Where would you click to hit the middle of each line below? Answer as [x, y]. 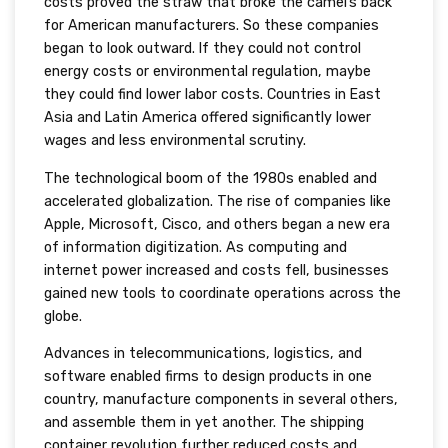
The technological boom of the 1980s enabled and [210, 178]
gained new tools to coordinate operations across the [222, 293]
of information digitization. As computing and [195, 247]
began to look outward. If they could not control [202, 49]
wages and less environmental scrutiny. [174, 141]
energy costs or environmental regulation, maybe [207, 72]
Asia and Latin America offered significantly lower [207, 118]
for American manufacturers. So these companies [211, 26]
